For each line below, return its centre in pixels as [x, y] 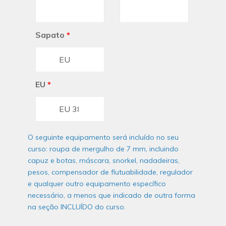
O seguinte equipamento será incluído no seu [103, 137]
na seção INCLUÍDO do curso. [77, 207]
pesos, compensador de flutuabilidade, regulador [110, 172]
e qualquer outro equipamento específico [97, 184]
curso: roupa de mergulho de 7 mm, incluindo [103, 149]
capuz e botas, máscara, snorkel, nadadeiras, [104, 161]
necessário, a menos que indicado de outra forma [111, 195]
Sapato [50, 35]
